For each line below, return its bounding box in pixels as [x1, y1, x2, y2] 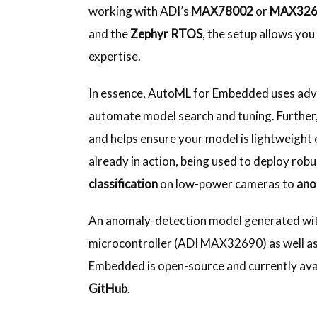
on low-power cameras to [158, 175, 297, 191]
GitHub [88, 280, 128, 296]
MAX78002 [191, 3, 254, 18]
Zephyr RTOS [130, 25, 203, 41]
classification [88, 175, 158, 191]
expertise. [88, 48, 144, 64]
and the [88, 25, 131, 41]
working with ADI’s [88, 3, 192, 18]
